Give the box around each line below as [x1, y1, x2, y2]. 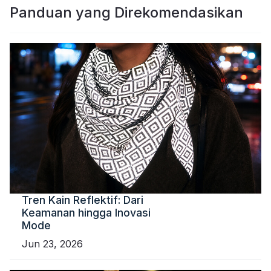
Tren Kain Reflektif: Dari [22, 194, 143, 207]
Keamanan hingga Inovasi [22, 206, 151, 220]
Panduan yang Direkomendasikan [10, 3, 243, 21]
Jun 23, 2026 [22, 238, 83, 250]
